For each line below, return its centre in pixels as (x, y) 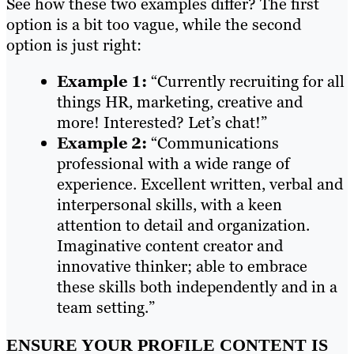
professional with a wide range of (173, 163)
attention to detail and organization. (183, 225)
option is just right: (74, 45)
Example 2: (102, 143)
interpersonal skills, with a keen (169, 204)
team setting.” (106, 307)
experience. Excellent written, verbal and (200, 184)
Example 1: (102, 81)
